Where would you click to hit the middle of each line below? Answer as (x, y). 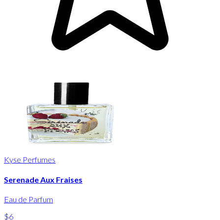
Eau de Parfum (28, 199)
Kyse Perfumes (30, 160)
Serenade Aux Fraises (43, 179)
